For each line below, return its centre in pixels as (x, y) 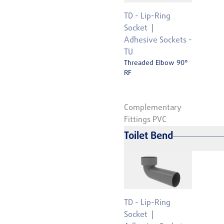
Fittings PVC (145, 120)
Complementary (153, 108)
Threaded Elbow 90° (156, 63)
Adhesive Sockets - (158, 41)
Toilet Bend (148, 136)
